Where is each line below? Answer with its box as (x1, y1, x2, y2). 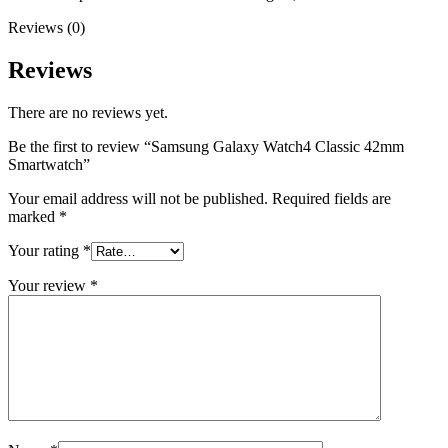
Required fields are (272, 189, 391, 207)
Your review (8, 276, 90, 294)
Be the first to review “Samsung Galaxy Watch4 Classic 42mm (8, 137, 404, 155)
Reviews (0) (8, 18, 85, 36)
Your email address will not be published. (8, 189, 268, 207)
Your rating (8, 241, 83, 259)
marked (8, 207, 59, 225)
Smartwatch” (8, 155, 90, 173)
